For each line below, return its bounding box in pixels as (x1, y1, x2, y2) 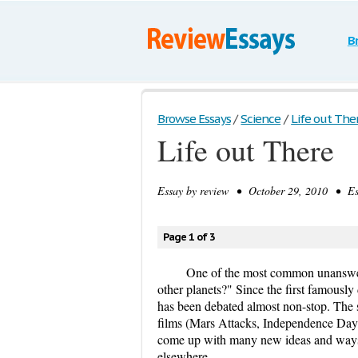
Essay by (157, 183, 200, 198)
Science (241, 111, 281, 126)
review (200, 183, 229, 198)
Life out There (157, 129, 334, 170)
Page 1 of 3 (163, 230, 215, 244)
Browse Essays (157, 111, 231, 126)
